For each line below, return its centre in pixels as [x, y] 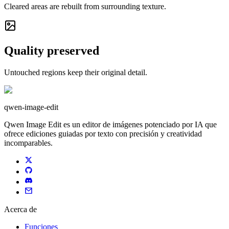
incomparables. [28, 143]
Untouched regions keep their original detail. [76, 73]
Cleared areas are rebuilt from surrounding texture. [85, 7]
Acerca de [20, 210]
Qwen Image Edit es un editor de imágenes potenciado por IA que [110, 125]
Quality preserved [52, 51]
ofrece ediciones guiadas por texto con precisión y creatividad [103, 134]
